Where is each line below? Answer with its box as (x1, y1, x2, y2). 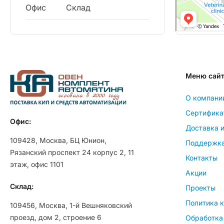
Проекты (185, 183, 215, 192)
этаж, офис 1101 (10, 159, 63, 168)
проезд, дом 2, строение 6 (10, 212, 101, 221)
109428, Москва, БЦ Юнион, (10, 135, 106, 144)
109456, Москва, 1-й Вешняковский (10, 200, 132, 209)
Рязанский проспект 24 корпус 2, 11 (10, 147, 134, 156)
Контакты (185, 153, 217, 162)
